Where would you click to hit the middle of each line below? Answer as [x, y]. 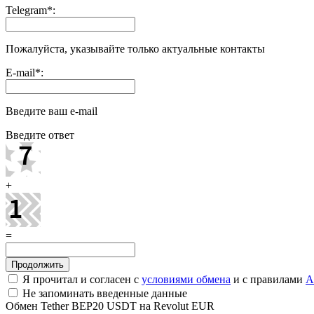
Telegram [26, 10]
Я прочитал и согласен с [81, 279]
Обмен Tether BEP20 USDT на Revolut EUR [110, 306]
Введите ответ [40, 135]
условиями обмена [186, 279]
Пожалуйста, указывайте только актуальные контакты [135, 48]
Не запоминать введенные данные [103, 293]
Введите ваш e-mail [52, 111]
